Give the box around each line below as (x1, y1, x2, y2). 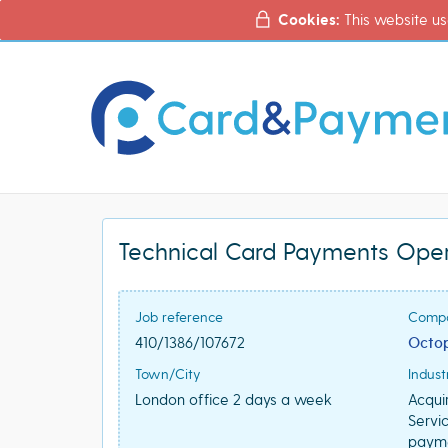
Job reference (135, 308, 223, 326)
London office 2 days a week (135, 390, 332, 409)
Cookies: (274, 11, 340, 30)
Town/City (135, 365, 201, 383)
